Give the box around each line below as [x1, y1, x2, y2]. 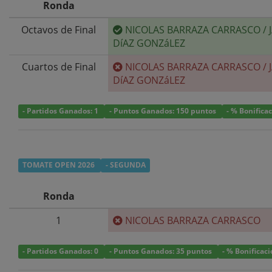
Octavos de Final [21, 22, 96, 36]
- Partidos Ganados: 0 [22, 246, 101, 257]
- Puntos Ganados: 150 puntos [109, 106, 218, 117]
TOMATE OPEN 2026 [22, 160, 97, 171]
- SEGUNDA [105, 160, 146, 171]
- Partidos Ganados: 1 [22, 106, 101, 117]
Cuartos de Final [21, 59, 96, 73]
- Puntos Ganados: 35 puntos [109, 246, 214, 257]
